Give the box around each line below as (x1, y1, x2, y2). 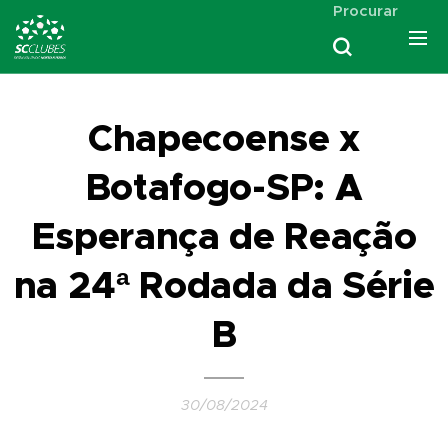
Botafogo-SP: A (85, 164, 363, 211)
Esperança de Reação (31, 213, 417, 260)
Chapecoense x (88, 115, 360, 162)
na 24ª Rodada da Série (13, 262, 435, 309)
